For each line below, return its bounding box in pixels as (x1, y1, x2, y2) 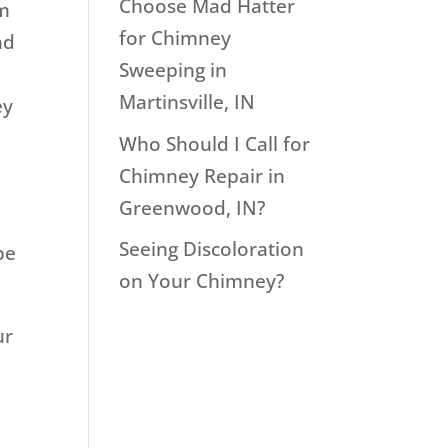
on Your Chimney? (119, 268, 285, 295)
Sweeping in (119, 57, 228, 84)
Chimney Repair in (119, 162, 286, 189)
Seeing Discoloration (119, 236, 305, 263)
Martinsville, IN (119, 89, 256, 116)
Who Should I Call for (119, 130, 311, 157)
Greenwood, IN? (119, 194, 266, 221)
